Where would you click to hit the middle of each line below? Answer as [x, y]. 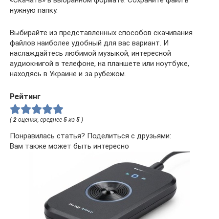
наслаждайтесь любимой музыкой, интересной [90, 53]
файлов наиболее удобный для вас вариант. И [89, 43]
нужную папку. [34, 10]
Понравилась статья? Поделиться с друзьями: [90, 136]
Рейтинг [25, 96]
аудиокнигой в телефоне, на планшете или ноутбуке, [99, 63]
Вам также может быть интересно [69, 146]
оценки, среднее [40, 120]
